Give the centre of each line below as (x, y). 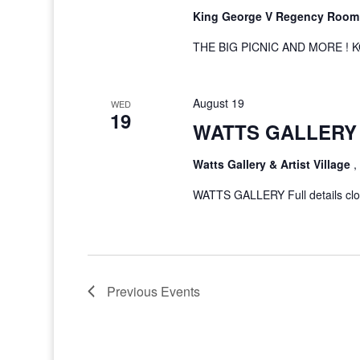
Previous (134, 291)
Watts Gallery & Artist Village (273, 164)
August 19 (218, 103)
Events (181, 291)
